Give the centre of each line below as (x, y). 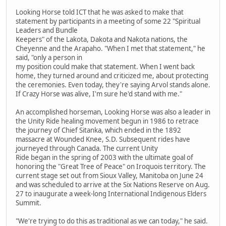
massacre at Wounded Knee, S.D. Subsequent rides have (103, 139)
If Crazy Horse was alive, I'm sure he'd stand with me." (99, 94)
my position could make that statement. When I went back (105, 66)
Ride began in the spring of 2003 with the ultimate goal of (104, 157)
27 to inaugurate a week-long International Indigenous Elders (111, 193)
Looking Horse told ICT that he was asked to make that (100, 12)
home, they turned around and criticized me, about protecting (112, 75)
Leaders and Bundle (47, 30)
